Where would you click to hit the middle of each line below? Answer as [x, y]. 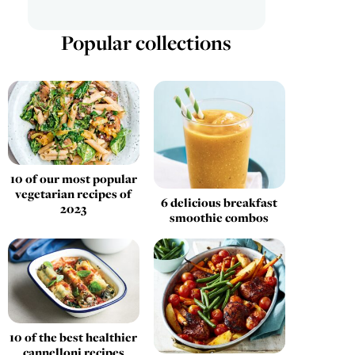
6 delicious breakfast [219, 202]
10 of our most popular [73, 178]
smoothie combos [219, 217]
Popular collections [147, 42]
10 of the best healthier [74, 338]
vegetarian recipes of [74, 193]
